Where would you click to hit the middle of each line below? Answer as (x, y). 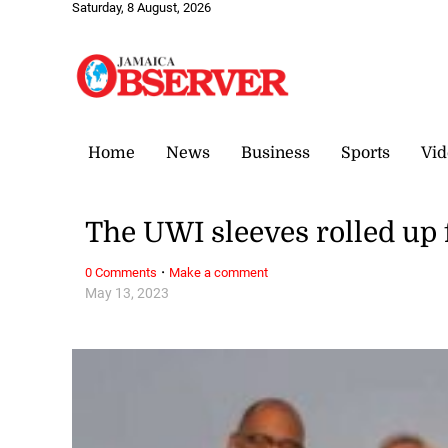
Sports (365, 152)
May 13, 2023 (127, 293)
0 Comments (121, 272)
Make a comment (219, 272)
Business (275, 152)
